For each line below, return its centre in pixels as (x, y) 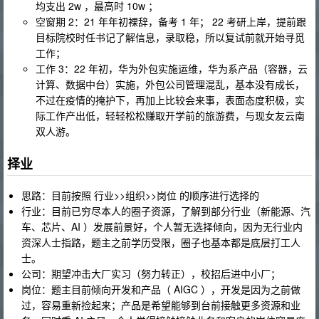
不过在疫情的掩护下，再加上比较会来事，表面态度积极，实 (170, 99)
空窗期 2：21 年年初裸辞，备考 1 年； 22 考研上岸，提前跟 (171, 21)
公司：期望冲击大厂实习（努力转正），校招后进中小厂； (151, 274)
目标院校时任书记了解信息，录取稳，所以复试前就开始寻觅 (170, 37)
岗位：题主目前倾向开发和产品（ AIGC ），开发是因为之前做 (161, 289)
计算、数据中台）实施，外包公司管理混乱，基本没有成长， (170, 84)
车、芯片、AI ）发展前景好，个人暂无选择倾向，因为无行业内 (162, 227)
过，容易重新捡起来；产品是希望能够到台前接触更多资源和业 (161, 305)
